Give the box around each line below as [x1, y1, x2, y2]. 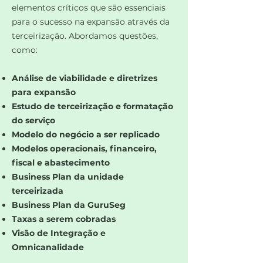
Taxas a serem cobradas [12, 214, 116, 224]
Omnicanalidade [12, 242, 84, 252]
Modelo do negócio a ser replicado [12, 129, 160, 140]
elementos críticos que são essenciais [12, 2, 166, 13]
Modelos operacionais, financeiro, [12, 143, 157, 154]
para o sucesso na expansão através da [12, 16, 170, 27]
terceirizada [12, 186, 63, 196]
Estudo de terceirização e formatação [12, 101, 173, 112]
